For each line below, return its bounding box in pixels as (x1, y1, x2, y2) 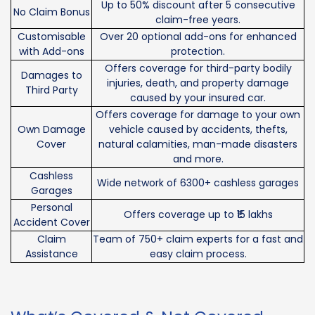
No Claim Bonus (13, 5, 90, 20)
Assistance (25, 247, 78, 262)
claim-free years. (155, 13, 240, 27)
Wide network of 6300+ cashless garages (97, 176, 299, 191)
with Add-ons (18, 44, 84, 59)
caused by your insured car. (130, 91, 266, 105)
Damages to (20, 68, 82, 83)
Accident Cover (13, 215, 90, 230)
